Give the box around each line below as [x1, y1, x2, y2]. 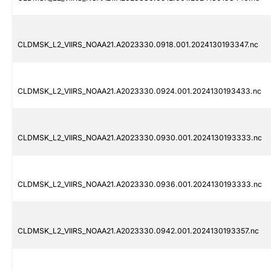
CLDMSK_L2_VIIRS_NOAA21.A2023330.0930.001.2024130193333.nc [18, 133, 262, 143]
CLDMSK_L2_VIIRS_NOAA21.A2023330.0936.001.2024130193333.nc [18, 180, 262, 189]
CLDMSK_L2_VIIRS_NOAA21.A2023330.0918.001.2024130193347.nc [18, 40, 258, 50]
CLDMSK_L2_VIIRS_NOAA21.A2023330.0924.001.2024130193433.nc [18, 87, 261, 96]
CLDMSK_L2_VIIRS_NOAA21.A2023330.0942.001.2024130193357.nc [18, 226, 259, 236]
